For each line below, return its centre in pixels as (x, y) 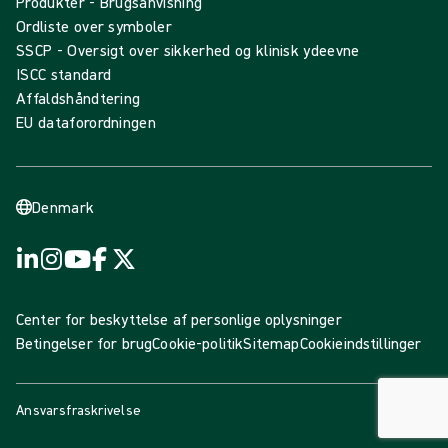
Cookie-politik (198, 343)
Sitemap (271, 343)
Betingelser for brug (84, 343)
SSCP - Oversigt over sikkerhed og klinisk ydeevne (188, 50)
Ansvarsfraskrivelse (79, 410)
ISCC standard (64, 74)
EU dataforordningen (86, 122)
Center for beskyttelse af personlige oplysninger (179, 319)
